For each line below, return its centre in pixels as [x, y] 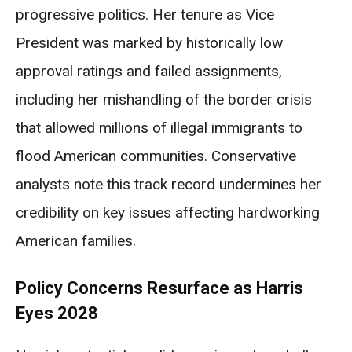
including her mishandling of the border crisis [164, 99]
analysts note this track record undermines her [169, 184]
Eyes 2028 [57, 313]
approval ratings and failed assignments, [149, 71]
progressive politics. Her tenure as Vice [145, 14]
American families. [76, 240]
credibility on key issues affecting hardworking [168, 212]
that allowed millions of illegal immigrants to [159, 127]
